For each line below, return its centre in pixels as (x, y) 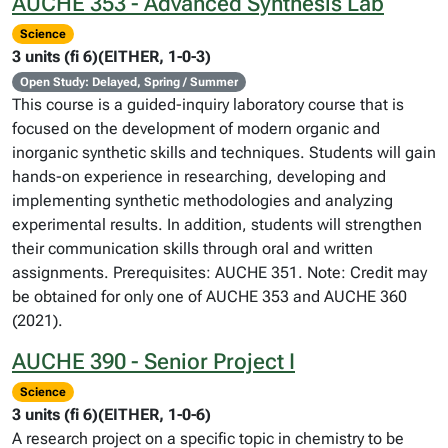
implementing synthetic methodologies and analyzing (202, 200)
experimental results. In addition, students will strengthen (217, 224)
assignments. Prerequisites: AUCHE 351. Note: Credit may (219, 272)
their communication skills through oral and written (192, 248)
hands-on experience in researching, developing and (199, 176)
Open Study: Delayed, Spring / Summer (128, 82)
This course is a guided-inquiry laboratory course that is (208, 104)
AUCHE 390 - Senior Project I (153, 361)
